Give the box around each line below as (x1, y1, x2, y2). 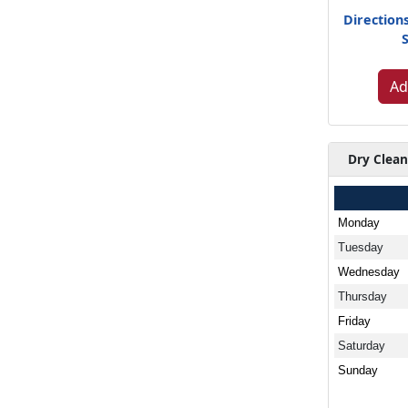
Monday (338, 215, 380, 229)
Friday (338, 313, 371, 328)
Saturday (338, 338, 385, 352)
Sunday (338, 362, 378, 377)
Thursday (338, 289, 387, 303)
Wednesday (338, 264, 400, 279)
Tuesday (338, 240, 383, 254)
